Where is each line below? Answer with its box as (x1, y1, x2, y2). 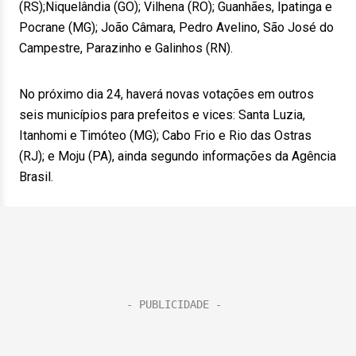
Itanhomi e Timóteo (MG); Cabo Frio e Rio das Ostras (19, 128, 311, 143)
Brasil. (19, 169, 53, 184)
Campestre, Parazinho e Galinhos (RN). (19, 41, 233, 56)
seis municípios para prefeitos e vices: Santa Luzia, (19, 107, 305, 122)
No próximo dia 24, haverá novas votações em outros (19, 87, 314, 102)
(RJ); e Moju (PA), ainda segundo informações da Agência (19, 149, 336, 164)
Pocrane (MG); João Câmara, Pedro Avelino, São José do (19, 20, 334, 35)
